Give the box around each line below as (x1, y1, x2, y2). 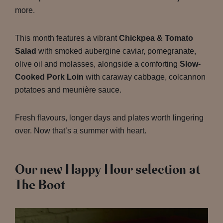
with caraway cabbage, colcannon (84, 73, 206, 81)
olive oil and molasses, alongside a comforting (15, 60, 180, 68)
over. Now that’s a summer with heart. (15, 126, 146, 135)
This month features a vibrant (15, 34, 119, 42)
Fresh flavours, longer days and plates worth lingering (15, 113, 204, 122)
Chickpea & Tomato (119, 34, 193, 42)
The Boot (15, 177, 65, 194)
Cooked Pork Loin (15, 73, 84, 81)
